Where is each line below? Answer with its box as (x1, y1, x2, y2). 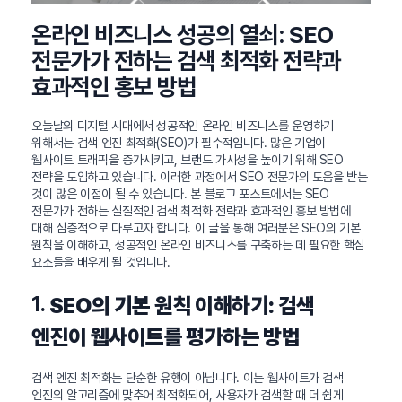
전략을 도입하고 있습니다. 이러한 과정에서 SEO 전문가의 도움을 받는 (31, 170, 368, 185)
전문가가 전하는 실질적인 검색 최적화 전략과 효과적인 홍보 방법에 (31, 204, 351, 219)
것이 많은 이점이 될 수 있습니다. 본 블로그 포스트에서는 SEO (31, 187, 329, 202)
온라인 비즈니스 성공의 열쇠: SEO (31, 21, 334, 49)
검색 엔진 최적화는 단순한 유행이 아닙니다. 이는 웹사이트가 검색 (31, 371, 344, 386)
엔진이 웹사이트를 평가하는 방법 (31, 324, 301, 351)
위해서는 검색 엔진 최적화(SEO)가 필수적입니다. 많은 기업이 (31, 135, 327, 151)
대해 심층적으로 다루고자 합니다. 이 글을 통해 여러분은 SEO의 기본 (31, 221, 361, 236)
